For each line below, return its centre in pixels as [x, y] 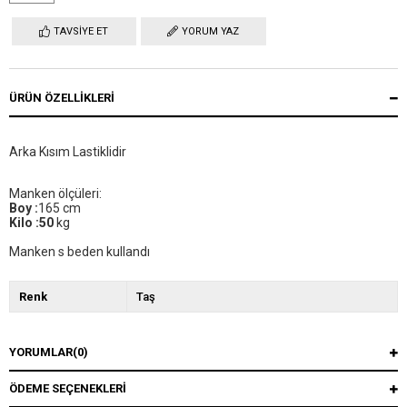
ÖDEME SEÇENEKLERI [68, 389]
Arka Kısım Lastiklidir [69, 152]
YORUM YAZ [211, 32]
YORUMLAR [41, 352]
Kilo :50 [31, 223]
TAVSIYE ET [81, 32]
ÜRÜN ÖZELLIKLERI [62, 98]
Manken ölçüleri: [57, 194]
